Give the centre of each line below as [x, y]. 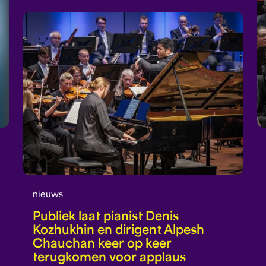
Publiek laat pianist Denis [105, 218]
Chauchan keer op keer [102, 245]
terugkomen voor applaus [109, 259]
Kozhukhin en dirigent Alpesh [118, 231]
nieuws [47, 195]
